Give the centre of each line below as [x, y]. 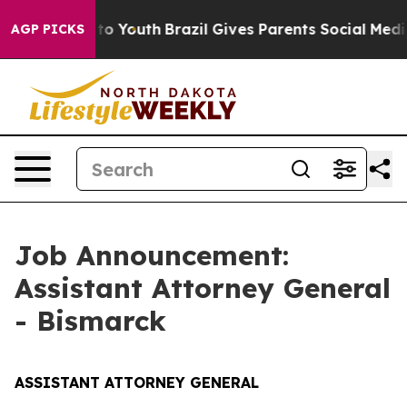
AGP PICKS [48, 29]
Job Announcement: [152, 255]
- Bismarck [90, 321]
